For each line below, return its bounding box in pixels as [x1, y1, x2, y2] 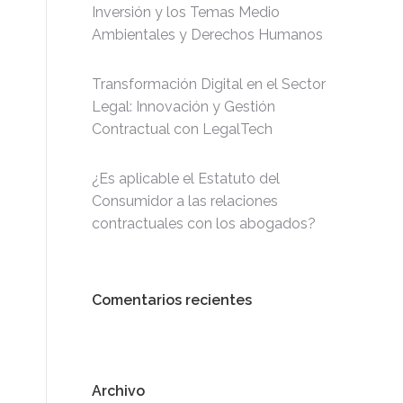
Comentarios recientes [92, 291, 252, 309]
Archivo [92, 382, 145, 399]
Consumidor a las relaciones [92, 193, 278, 210]
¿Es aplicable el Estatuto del [92, 170, 280, 187]
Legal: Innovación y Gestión [92, 98, 275, 115]
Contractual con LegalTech [92, 121, 273, 138]
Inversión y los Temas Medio [92, 4, 280, 21]
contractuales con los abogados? [92, 215, 316, 232]
